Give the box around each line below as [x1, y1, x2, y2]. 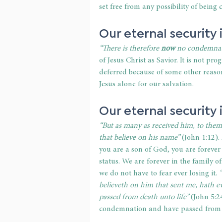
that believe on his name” [99, 134, 180, 142]
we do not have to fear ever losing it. [99, 169, 219, 178]
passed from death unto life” [99, 193, 191, 202]
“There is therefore [99, 45, 161, 53]
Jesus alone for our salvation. [99, 80, 196, 89]
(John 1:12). [180, 134, 220, 142]
